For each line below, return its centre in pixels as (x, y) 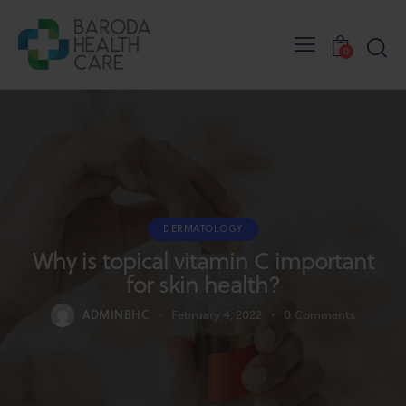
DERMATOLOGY (203, 228)
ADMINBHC (116, 314)
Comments (324, 314)
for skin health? (203, 284)
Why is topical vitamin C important (203, 260)
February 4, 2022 (217, 314)
